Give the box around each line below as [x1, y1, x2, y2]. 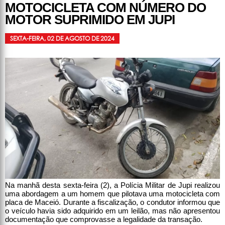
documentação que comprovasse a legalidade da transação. [5, 214, 202, 223]
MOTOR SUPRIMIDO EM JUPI [5, 12, 175, 27]
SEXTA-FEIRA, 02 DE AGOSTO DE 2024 [10, 34, 115, 42]
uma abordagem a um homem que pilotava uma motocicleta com [5, 189, 220, 198]
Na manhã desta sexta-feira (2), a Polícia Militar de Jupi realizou [5, 180, 220, 189]
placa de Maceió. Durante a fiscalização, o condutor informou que [5, 197, 220, 206]
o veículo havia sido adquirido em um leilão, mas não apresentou [5, 206, 220, 215]
